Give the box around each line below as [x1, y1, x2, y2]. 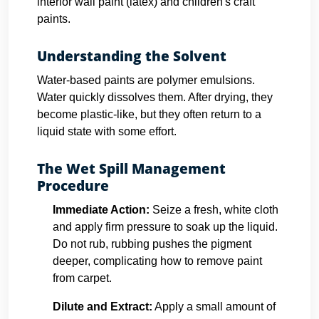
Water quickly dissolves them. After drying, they [37, 91, 273, 103]
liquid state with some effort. [37, 125, 177, 137]
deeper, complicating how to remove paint [53, 255, 262, 267]
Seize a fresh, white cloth [150, 204, 278, 216]
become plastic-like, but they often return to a [37, 108, 261, 120]
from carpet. [53, 272, 112, 284]
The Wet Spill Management [37, 159, 226, 178]
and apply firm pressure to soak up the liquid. [53, 221, 278, 233]
